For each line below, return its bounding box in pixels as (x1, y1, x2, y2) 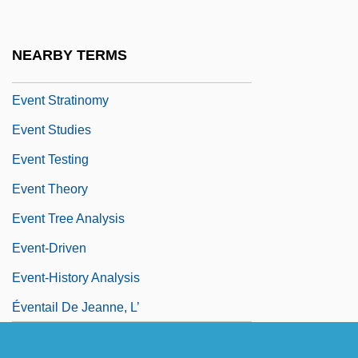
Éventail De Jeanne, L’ (12, 300, 140, 315)
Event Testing (12, 153, 89, 167)
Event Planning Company (12, 64, 157, 78)
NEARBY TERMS (12, 46, 127, 63)
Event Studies (12, 123, 91, 137)
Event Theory (12, 182, 88, 197)
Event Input (12, 5, 76, 19)
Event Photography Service (12, 34, 167, 49)
